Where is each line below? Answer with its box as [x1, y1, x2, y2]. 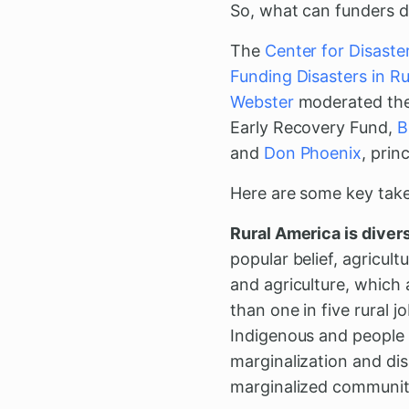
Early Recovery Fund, [230, 117, 397, 137]
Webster [230, 91, 294, 111]
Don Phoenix [263, 142, 362, 163]
